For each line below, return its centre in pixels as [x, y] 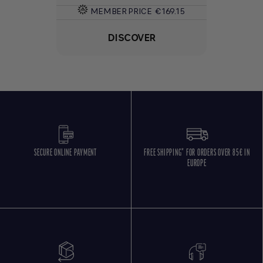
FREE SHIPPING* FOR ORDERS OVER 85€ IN [197, 154]
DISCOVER [131, 38]
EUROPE [197, 164]
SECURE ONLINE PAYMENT [65, 154]
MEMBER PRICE [121, 11]
